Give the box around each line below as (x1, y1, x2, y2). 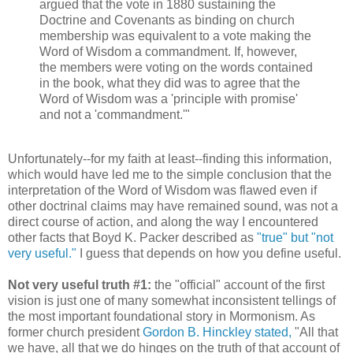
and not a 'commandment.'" (39, 107, 190, 121)
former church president (8, 325, 143, 339)
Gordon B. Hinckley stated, (143, 325, 292, 339)
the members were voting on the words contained (39, 60, 313, 74)
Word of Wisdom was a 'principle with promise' (39, 91, 298, 106)
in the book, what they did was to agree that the (39, 76, 300, 90)
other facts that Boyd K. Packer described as (8, 230, 257, 244)
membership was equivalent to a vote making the (39, 28, 311, 43)
